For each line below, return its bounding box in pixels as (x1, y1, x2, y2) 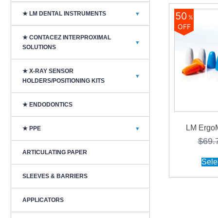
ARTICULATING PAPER (22, 149, 87, 156)
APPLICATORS (22, 197, 64, 203)
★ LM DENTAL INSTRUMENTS (22, 10, 106, 17)
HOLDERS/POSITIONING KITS (22, 77, 105, 84)
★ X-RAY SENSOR (22, 68, 73, 74)
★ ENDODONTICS (22, 101, 73, 108)
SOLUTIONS (22, 44, 56, 51)
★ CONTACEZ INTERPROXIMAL (22, 34, 111, 41)
